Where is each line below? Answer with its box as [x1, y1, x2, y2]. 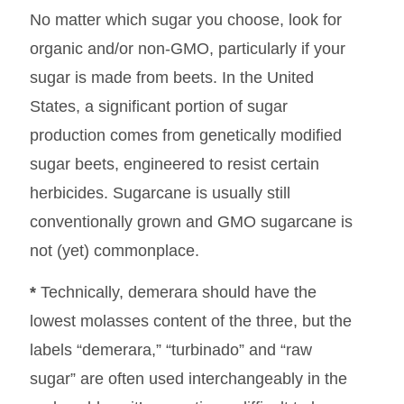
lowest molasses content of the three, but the [29, 312, 352, 331]
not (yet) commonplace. [29, 241, 199, 260]
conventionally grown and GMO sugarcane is [29, 212, 353, 231]
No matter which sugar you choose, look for [29, 10, 342, 29]
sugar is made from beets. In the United [29, 68, 314, 87]
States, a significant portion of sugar [29, 96, 288, 115]
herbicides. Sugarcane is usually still [29, 183, 290, 202]
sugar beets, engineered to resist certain [29, 154, 319, 173]
